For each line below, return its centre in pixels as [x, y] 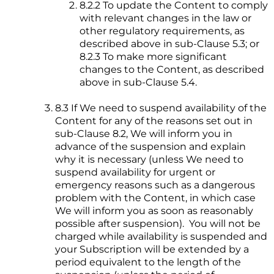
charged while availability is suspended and [161, 237]
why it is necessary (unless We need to [149, 160]
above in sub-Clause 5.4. [138, 83]
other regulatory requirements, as [162, 31]
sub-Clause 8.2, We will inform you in [144, 134]
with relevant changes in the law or [165, 18]
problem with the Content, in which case [155, 198]
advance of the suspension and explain [150, 147]
